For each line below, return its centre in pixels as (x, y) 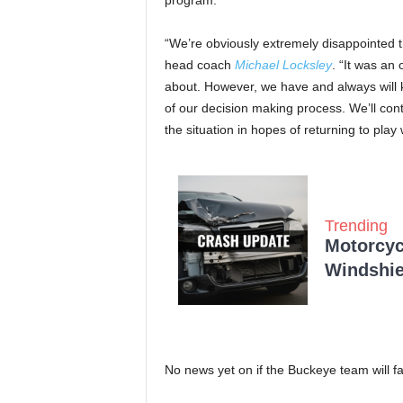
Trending (356, 225)
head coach (199, 65)
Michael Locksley (283, 65)
